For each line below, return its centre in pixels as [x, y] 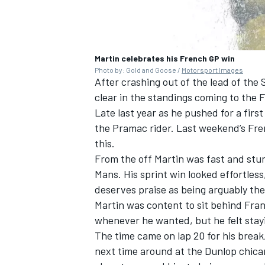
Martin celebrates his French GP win [165, 59]
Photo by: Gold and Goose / [138, 70]
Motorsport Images [212, 70]
